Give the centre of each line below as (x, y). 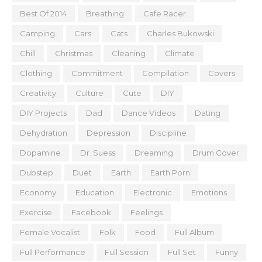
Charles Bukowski (180, 33)
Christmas (74, 53)
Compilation (166, 73)
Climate (180, 53)
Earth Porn (170, 173)
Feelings (146, 212)
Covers (222, 73)
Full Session (127, 252)
